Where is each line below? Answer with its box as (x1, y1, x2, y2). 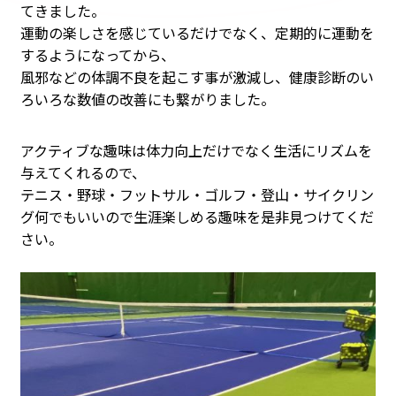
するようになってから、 (19, 44, 175, 66)
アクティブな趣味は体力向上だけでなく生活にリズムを (19, 139, 372, 161)
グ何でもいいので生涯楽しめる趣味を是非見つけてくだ (19, 205, 374, 227)
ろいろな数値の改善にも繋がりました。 (19, 88, 275, 110)
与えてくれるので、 (19, 161, 146, 183)
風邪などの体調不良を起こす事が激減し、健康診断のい (19, 66, 374, 88)
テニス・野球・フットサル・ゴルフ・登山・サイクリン (19, 183, 374, 205)
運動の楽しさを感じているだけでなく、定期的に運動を (19, 22, 374, 44)
